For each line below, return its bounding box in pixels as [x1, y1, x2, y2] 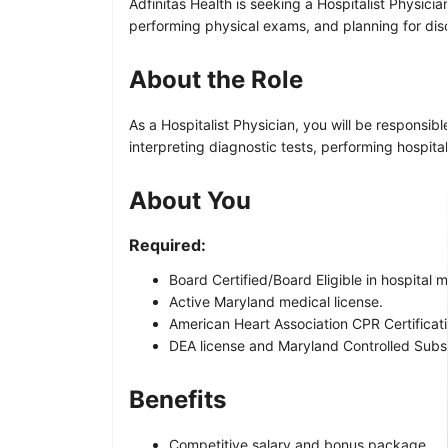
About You [129, 185, 251, 215]
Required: [129, 234, 206, 255]
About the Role [129, 64, 303, 94]
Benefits [129, 384, 226, 414]
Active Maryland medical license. [169, 292, 383, 310]
